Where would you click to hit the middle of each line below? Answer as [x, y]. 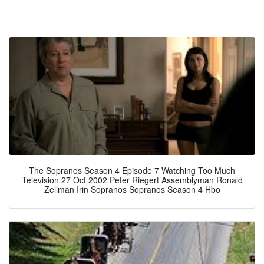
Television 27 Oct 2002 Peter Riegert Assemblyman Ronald [132, 179]
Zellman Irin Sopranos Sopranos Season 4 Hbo [132, 189]
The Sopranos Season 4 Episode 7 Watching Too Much [132, 170]
